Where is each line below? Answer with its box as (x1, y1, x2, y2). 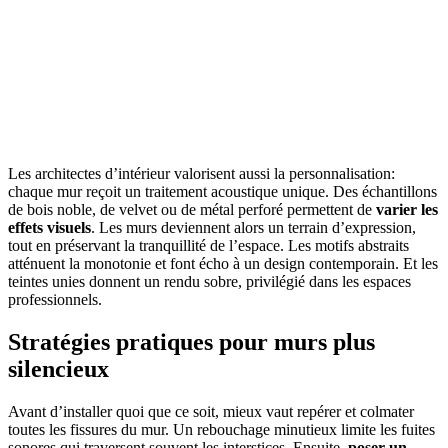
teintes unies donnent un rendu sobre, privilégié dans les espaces (8, 272, 411, 290)
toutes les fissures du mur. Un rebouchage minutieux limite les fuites (8, 420, 435, 438)
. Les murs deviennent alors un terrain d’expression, (91, 218, 416, 236)
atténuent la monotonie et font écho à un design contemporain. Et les (8, 254, 438, 272)
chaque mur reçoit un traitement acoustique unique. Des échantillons (8, 182, 437, 200)
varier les (376, 200, 438, 218)
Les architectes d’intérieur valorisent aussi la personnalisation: (8, 164, 395, 182)
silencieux (8, 355, 109, 382)
